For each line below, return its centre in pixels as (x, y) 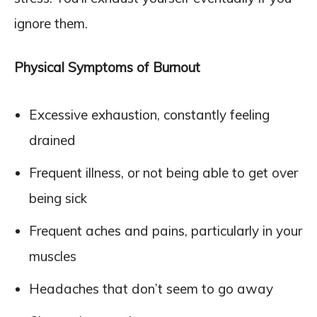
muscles (53, 256)
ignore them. (51, 23)
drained (52, 140)
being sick (58, 198)
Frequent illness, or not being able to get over (163, 173)
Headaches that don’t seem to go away (151, 289)
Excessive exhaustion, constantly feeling (149, 115)
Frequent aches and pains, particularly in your (166, 231)
